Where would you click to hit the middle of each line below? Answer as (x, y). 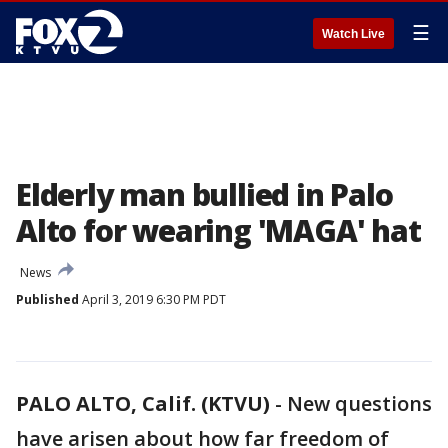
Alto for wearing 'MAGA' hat (218, 230)
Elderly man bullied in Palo (204, 194)
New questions (359, 403)
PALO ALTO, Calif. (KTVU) (143, 403)
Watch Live (353, 34)
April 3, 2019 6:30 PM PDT (152, 299)
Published (47, 299)
